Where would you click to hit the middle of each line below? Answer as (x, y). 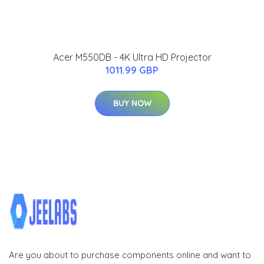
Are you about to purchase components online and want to (130, 255)
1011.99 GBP (132, 70)
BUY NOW (132, 103)
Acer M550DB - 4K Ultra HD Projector (132, 57)
